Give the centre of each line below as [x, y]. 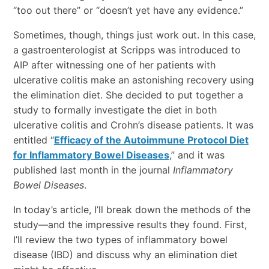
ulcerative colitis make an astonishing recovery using [133, 80]
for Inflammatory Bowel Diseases [91, 155]
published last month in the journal [93, 170]
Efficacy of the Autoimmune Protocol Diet [151, 140]
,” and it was [197, 155]
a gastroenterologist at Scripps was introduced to [127, 50]
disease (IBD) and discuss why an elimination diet [125, 255]
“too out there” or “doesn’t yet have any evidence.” [128, 11]
